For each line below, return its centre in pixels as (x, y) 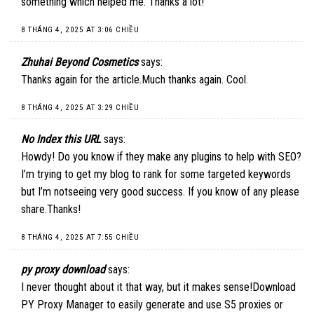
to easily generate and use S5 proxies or (193, 304)
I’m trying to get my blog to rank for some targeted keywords (156, 175)
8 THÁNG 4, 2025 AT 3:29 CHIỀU (80, 107)
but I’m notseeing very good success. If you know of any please (160, 192)
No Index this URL (61, 139)
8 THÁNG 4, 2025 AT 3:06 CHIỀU (80, 30)
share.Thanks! (51, 210)
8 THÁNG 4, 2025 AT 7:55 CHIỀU (80, 237)
